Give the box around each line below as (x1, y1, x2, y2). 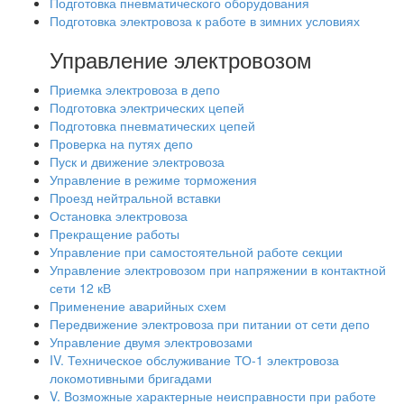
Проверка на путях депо (50, 134, 193, 152)
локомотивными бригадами (50, 369, 212, 387)
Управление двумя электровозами (50, 333, 252, 351)
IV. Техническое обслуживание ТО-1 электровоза (50, 351, 339, 369)
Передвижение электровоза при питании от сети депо (50, 315, 370, 333)
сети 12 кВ (50, 279, 111, 297)
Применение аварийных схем (50, 297, 226, 315)
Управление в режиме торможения (50, 170, 257, 188)
